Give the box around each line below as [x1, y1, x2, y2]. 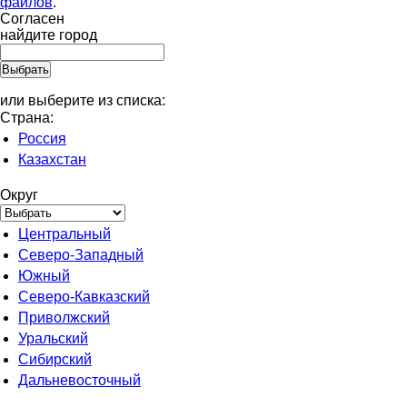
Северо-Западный [18, 247, 144, 263]
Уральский [18, 331, 88, 346]
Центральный [18, 226, 111, 242]
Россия [18, 131, 66, 146]
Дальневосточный [18, 372, 141, 388]
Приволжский [18, 310, 110, 325]
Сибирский [18, 352, 92, 367]
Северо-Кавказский [18, 289, 150, 304]
